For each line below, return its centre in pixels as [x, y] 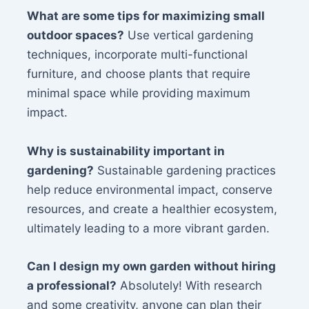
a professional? [72, 285]
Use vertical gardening [189, 36]
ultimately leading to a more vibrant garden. [149, 228]
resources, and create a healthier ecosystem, [152, 209]
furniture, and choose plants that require [139, 74]
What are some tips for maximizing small [146, 16]
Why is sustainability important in [126, 151]
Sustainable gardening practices [185, 170]
